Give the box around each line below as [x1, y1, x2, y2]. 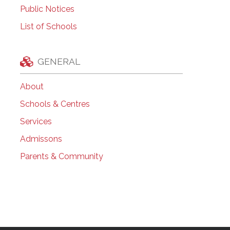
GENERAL [37, 55, 80, 67]
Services [20, 117, 52, 127]
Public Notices [20, 4, 74, 14]
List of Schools [20, 22, 77, 32]
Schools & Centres [20, 99, 90, 109]
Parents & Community [20, 151, 103, 162]
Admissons [20, 134, 62, 144]
